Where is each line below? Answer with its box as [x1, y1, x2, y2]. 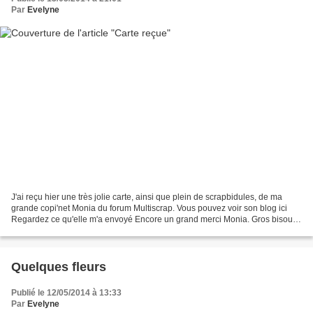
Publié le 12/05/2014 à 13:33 [11, 287, 122, 298]
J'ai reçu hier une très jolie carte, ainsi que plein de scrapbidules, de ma [11, 191, 282, 202]
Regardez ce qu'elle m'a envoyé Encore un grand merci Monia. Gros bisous [11, 214, 297, 224]
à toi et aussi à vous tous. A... [11, 225, 120, 235]
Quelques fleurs [11, 259, 106, 274]
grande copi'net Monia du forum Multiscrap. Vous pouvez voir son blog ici [11, 203, 287, 213]
